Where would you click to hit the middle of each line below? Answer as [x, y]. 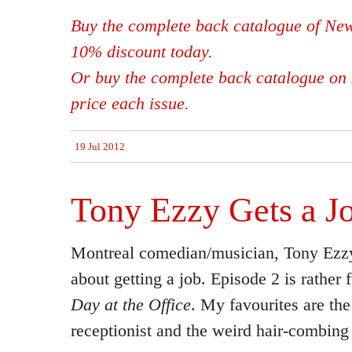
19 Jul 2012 [100, 147]
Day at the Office [131, 304]
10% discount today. [142, 51]
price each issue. [130, 103]
